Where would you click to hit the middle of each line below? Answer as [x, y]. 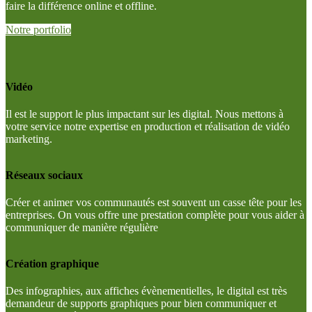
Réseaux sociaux [44, 175]
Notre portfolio [38, 30]
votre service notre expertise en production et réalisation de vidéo [148, 127]
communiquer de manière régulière [82, 228]
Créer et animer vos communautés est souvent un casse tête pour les [154, 203]
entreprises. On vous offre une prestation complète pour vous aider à [155, 215]
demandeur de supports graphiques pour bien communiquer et [141, 304]
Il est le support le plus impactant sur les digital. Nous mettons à [145, 114]
